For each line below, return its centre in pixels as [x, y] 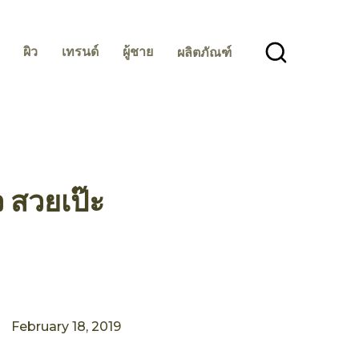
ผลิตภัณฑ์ [204, 52]
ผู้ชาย [137, 52]
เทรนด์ [80, 52]
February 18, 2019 [66, 327]
